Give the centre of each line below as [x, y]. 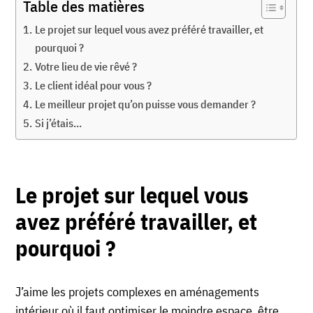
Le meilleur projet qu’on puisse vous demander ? [145, 104]
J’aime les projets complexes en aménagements [138, 292]
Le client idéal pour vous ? [93, 85]
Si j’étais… [58, 123]
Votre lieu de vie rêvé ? [86, 66]
